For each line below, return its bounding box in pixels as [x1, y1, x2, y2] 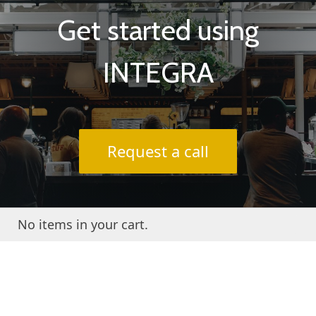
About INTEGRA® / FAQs [93, 276, 223, 291]
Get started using [57, 13, 259, 48]
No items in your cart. [18, 216, 148, 233]
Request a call [107, 140, 209, 162]
